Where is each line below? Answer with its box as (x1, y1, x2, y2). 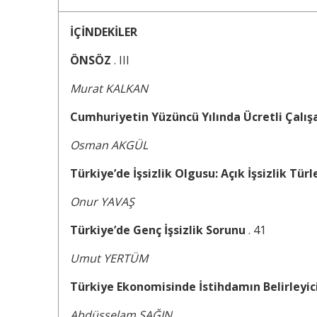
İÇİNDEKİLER (70, 24, 137, 40)
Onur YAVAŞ (70, 194, 134, 210)
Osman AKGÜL (70, 137, 148, 154)
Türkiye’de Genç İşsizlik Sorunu (70, 222, 248, 238)
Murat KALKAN (70, 81, 148, 97)
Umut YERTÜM (70, 250, 148, 267)
